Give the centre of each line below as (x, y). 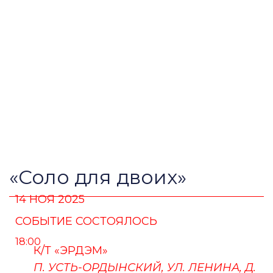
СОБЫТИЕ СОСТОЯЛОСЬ (87, 221)
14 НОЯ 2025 (50, 200)
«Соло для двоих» (98, 177)
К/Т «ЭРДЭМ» (71, 250)
